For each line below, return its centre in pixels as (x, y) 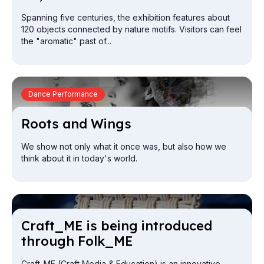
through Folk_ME (77, 241)
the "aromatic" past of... (66, 41)
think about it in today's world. (80, 159)
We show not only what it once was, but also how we (124, 147)
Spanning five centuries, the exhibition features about (126, 18)
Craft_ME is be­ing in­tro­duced (117, 226)
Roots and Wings (76, 124)
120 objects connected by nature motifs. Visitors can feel (131, 29)
